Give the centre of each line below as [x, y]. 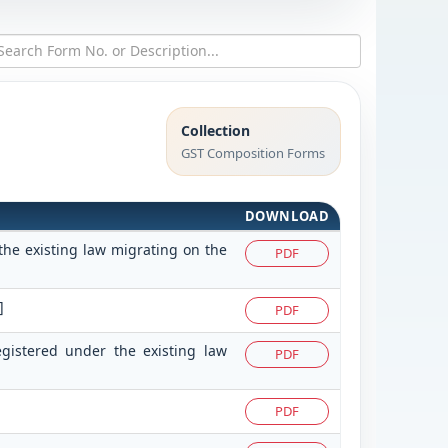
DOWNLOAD [287, 215]
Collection [216, 130]
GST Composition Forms [253, 152]
